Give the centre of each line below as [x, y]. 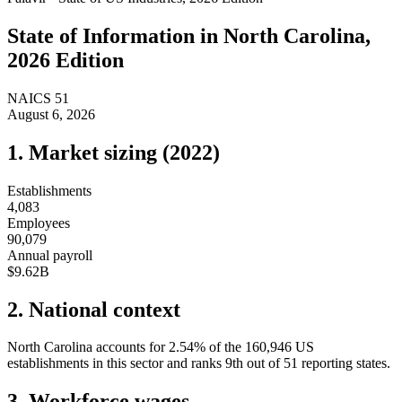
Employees [39, 223]
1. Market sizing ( [88, 152]
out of [265, 363]
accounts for [129, 347]
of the [227, 347]
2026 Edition [66, 60]
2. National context [94, 309]
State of [45, 35]
